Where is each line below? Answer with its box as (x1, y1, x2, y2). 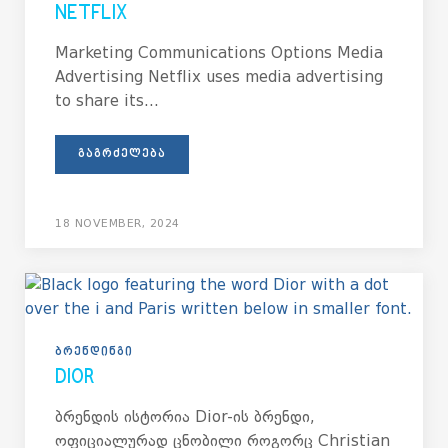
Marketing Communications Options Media (55, 44, 383, 62)
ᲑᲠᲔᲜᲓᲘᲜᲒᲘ (55, 346, 133, 359)
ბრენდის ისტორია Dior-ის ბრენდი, (55, 408, 315, 426)
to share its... (55, 92, 159, 110)
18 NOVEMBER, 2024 (55, 217, 180, 230)
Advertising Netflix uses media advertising (55, 68, 383, 86)
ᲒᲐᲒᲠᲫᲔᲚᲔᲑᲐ (78, 148, 166, 161)
